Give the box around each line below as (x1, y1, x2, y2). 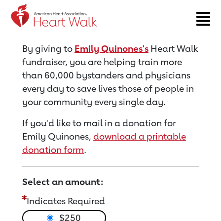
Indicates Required (27, 195, 105, 206)
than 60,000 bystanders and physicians (22, 70, 190, 80)
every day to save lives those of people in (22, 83, 194, 94)
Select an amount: (22, 176, 103, 187)
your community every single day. (22, 96, 166, 107)
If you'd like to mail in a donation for (22, 117, 176, 128)
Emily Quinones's (74, 43, 148, 54)
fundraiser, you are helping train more (22, 56, 182, 67)
